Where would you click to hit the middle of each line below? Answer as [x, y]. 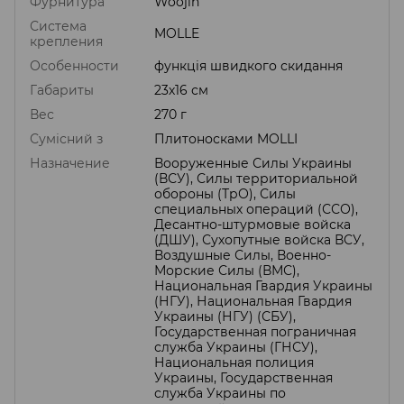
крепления [66, 41]
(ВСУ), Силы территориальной [256, 178]
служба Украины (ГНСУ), [236, 347]
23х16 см [181, 90]
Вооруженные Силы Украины [253, 163]
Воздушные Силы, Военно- [243, 255]
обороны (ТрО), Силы [225, 193]
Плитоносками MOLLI [226, 138]
